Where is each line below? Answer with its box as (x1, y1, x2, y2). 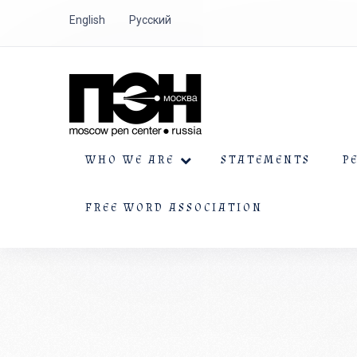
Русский (129, 14, 171, 26)
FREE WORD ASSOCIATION (85, 201, 263, 215)
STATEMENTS (221, 153, 311, 167)
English (69, 14, 105, 26)
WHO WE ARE (85, 153, 175, 167)
